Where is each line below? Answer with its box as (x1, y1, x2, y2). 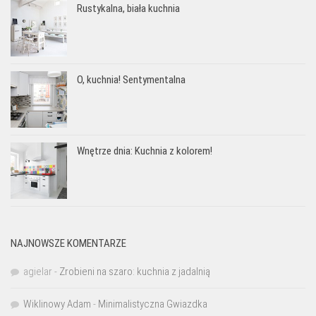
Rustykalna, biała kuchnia (77, 1, 180, 15)
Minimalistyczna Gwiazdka (98, 297, 207, 310)
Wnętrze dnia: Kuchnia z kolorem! (77, 144, 212, 157)
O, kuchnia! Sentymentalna (77, 73, 186, 86)
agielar (23, 265, 52, 278)
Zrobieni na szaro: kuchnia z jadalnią (59, 265, 210, 278)
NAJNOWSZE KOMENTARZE (11, 236, 126, 250)
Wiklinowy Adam (23, 297, 91, 310)
